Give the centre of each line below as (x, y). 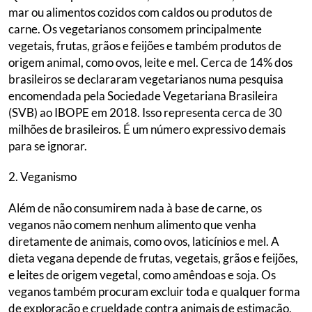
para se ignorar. (48, 146)
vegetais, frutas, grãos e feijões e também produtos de (145, 45)
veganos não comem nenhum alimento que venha (132, 224)
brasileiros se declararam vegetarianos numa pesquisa (146, 79)
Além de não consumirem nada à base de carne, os (135, 208)
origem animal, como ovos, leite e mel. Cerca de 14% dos (150, 62)
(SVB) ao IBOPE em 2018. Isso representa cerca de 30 (145, 112)
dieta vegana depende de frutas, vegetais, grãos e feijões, (153, 258)
